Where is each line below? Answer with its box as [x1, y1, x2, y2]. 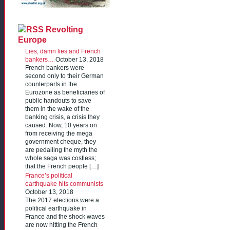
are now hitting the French [25, 222, 98, 228]
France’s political [25, 172, 72, 179]
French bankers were [25, 64, 84, 71]
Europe [18, 35, 47, 45]
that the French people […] [25, 163, 99, 169]
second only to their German [25, 72, 104, 79]
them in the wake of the [25, 105, 89, 112]
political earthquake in [25, 205, 87, 212]
